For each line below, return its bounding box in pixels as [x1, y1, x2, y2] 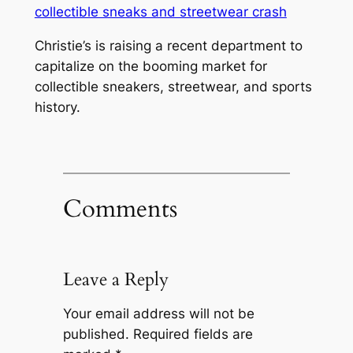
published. [62, 326, 129, 343]
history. [34, 98, 80, 115]
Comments [62, 191, 177, 225]
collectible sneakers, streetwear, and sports [34, 78, 312, 95]
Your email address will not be [62, 306, 255, 322]
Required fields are [132, 326, 253, 343]
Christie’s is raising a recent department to [34, 37, 303, 54]
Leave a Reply [62, 267, 169, 292]
